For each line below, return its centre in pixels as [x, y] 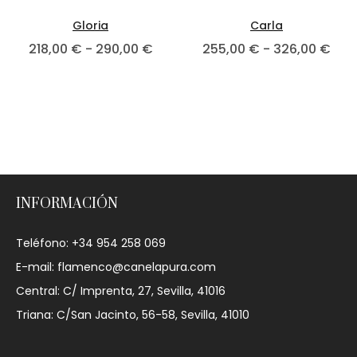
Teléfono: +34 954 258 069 [91, 243]
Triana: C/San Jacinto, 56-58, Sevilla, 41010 [133, 315]
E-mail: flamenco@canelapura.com [116, 267]
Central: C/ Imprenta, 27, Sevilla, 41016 [121, 291]
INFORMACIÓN [67, 204]
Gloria [90, 26]
